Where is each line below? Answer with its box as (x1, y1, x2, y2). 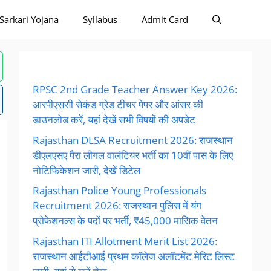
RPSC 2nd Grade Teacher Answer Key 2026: (33, 82, 237, 96)
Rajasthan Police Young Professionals (33, 183, 206, 197)
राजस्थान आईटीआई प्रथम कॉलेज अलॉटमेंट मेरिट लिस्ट (33, 249, 235, 263)
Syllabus (83, 13, 117, 25)
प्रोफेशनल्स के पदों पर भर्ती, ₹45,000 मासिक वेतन (33, 214, 218, 227)
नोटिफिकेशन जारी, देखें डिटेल (33, 163, 140, 177)
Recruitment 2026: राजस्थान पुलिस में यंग (33, 198, 201, 212)
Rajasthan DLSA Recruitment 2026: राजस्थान (33, 132, 233, 147)
